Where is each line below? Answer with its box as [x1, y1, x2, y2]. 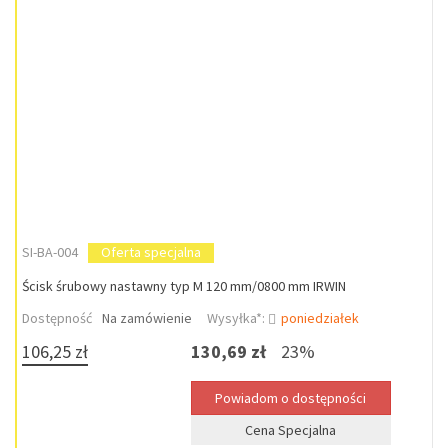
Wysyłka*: [207, 309, 268, 327]
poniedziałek [281, 309, 359, 327]
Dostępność [22, 309, 92, 327]
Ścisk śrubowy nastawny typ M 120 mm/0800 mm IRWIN [22, 277, 346, 295]
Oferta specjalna [101, 243, 201, 261]
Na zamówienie [102, 309, 192, 327]
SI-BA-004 [22, 243, 78, 261]
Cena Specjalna [245, 421, 337, 439]
